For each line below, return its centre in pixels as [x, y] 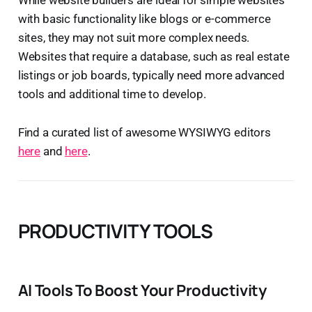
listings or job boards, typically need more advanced [151, 75]
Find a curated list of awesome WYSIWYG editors [144, 132]
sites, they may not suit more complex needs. [134, 37]
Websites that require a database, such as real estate [154, 56]
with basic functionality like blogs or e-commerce [144, 18]
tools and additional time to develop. [112, 94]
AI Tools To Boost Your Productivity [142, 290]
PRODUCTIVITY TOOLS [115, 231]
